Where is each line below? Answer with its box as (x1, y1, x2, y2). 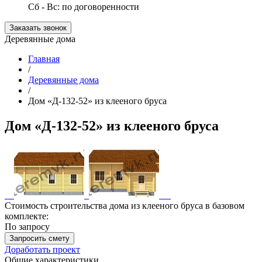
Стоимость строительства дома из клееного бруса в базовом (5, 200, 244, 211)
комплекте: (5, 211, 49, 221)
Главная (28, 54, 60, 64)
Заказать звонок (9, 23, 67, 32)
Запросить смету (9, 233, 70, 243)
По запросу (5, 221, 50, 232)
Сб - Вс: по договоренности (28, 2, 139, 12)
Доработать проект (5, 244, 80, 254)
